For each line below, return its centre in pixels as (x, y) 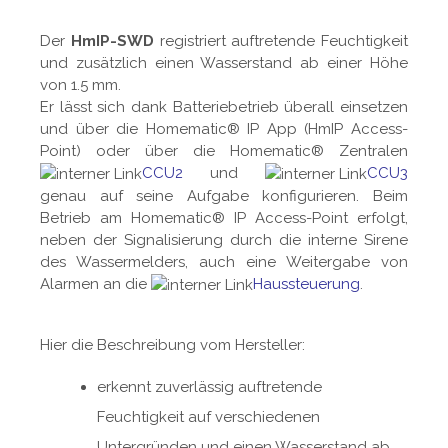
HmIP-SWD (112, 41)
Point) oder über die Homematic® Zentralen (224, 151)
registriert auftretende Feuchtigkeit (280, 41)
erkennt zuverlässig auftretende (209, 387)
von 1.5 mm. (80, 85)
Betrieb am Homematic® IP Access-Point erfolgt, (224, 218)
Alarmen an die (95, 284)
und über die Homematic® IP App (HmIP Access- (224, 129)
